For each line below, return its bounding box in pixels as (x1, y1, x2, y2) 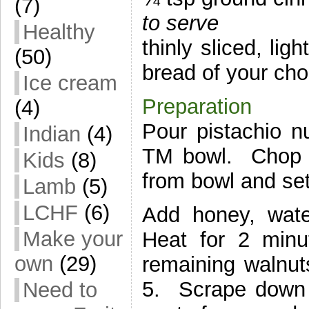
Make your (23, 227, 123, 251)
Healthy (23, 20, 95, 44)
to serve (142, 10, 219, 35)
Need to (23, 278, 97, 302)
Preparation (142, 94, 252, 119)
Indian (23, 122, 81, 146)
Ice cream (23, 71, 117, 95)
